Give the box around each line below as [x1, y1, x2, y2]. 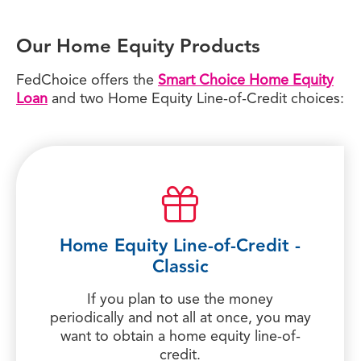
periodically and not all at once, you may [49, 311, 311, 326]
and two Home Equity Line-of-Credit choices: [48, 92, 344, 106]
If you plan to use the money [87, 293, 273, 307]
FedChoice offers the [16, 73, 158, 88]
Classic [151, 259, 209, 276]
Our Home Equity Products [16, 38, 260, 57]
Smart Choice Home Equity [158, 73, 334, 88]
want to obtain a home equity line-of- [60, 330, 301, 344]
